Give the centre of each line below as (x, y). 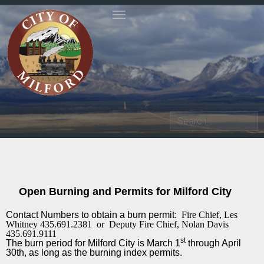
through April (213, 243)
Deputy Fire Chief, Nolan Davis (169, 225)
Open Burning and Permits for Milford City (125, 192)
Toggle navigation (155, 26)
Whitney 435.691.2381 (49, 225)
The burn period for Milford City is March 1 (93, 243)
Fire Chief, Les (209, 215)
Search (186, 121)
